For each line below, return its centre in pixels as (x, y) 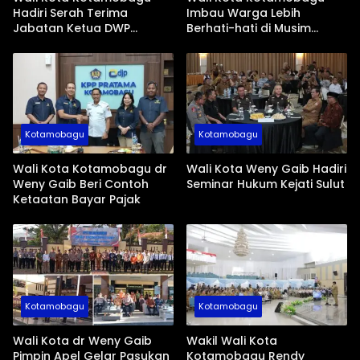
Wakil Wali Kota (232, 341)
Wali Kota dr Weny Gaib (82, 341)
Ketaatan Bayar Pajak (77, 200)
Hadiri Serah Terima (70, 12)
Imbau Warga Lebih (243, 12)
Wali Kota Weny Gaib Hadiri (266, 169)
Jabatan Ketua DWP (72, 28)
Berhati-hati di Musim (249, 28)
